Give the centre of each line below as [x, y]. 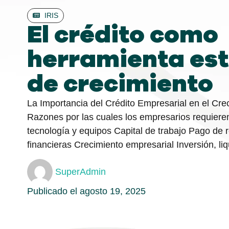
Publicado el [54, 191]
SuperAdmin [81, 171]
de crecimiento [120, 84]
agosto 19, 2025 [113, 191]
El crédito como [123, 35]
